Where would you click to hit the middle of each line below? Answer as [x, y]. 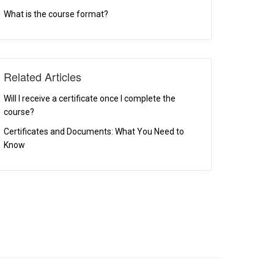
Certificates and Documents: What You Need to [94, 131]
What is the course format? [56, 14]
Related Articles [43, 76]
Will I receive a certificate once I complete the [90, 98]
